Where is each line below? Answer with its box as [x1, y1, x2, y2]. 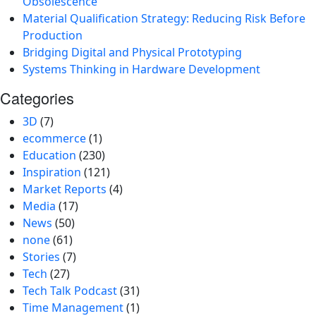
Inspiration [23, 164, 81, 180]
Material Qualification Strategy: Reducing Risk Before [23, 10, 305, 26]
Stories [23, 248, 60, 265]
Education [23, 147, 76, 163]
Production [23, 27, 83, 43]
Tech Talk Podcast [23, 282, 117, 298]
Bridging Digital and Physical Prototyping [23, 44, 242, 60]
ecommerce [23, 130, 86, 146]
